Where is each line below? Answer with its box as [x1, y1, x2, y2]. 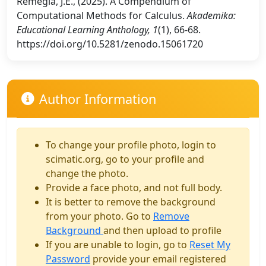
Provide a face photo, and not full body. [46, 180, 222, 194]
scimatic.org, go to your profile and [46, 152, 204, 166]
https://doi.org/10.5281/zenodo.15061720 [17, 37, 203, 51]
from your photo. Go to [46, 209, 153, 223]
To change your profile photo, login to [46, 138, 216, 151]
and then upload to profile [103, 223, 221, 237]
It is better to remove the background [46, 195, 216, 208]
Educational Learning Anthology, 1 [17, 23, 158, 37]
